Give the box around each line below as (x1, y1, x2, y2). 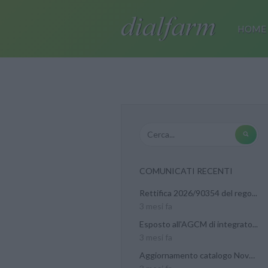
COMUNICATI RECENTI (139, 166, 233, 176)
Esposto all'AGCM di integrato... (139, 219, 258, 229)
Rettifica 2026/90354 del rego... (139, 188, 257, 198)
